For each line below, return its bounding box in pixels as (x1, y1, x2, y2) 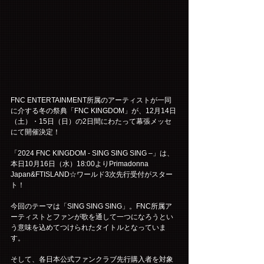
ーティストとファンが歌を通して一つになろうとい (11, 212, 173, 221)
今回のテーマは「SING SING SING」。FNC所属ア (11, 202, 172, 210)
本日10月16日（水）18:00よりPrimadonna (11, 159, 150, 168)
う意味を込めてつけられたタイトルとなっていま (11, 223, 166, 232)
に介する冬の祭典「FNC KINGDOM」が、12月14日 (11, 106, 176, 115)
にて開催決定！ (11, 127, 60, 136)
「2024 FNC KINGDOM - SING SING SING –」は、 (11, 148, 174, 157)
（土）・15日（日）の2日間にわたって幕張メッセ (11, 117, 171, 126)
